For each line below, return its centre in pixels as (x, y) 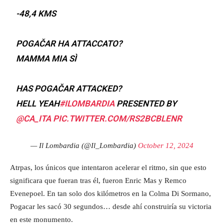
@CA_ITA (34, 118)
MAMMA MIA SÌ (46, 58)
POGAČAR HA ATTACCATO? (69, 43)
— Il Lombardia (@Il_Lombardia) (84, 145)
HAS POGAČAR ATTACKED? (69, 88)
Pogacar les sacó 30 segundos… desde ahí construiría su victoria (111, 206)
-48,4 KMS (36, 13)
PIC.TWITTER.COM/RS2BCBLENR (118, 118)
